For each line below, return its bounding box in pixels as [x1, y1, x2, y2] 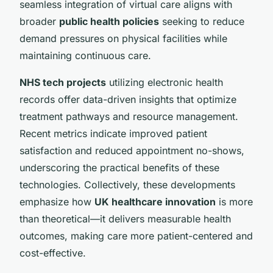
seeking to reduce [159, 15, 244, 27]
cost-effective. [19, 246, 86, 259]
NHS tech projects [19, 76, 106, 88]
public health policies [59, 15, 159, 27]
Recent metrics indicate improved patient [19, 127, 207, 140]
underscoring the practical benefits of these [19, 161, 219, 174]
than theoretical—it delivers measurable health [19, 212, 231, 225]
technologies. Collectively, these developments [19, 178, 235, 191]
